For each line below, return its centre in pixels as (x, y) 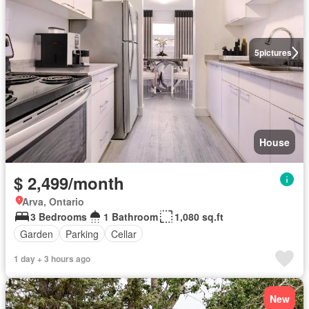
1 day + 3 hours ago (52, 259)
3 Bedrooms (59, 217)
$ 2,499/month (69, 183)
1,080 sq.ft (199, 217)
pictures (275, 52)
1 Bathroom (131, 217)
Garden (37, 233)
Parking (82, 233)
